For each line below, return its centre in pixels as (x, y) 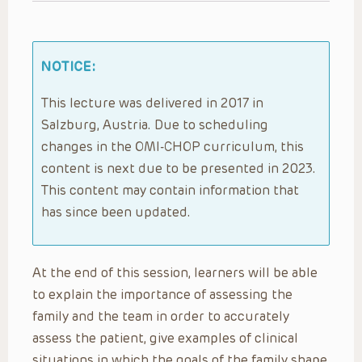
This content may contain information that (170, 190)
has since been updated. (116, 212)
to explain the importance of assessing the (162, 294)
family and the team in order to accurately (161, 316)
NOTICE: (69, 66)
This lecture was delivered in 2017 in (152, 103)
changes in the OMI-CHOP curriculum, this (173, 146)
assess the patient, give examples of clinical (165, 338)
